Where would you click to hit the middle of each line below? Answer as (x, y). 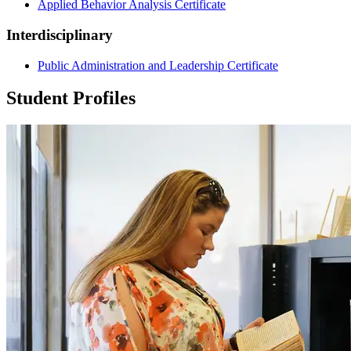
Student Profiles (71, 98)
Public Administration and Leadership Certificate (158, 65)
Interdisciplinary (60, 34)
